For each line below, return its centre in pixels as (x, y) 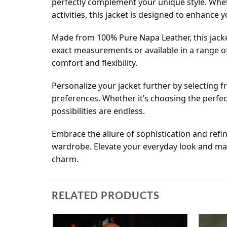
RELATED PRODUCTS (106, 195)
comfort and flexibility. (94, 63)
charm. (65, 159)
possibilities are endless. (98, 111)
